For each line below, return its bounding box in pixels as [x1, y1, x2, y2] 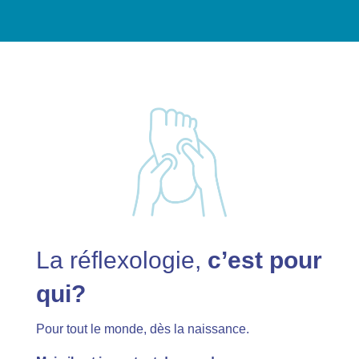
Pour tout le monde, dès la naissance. [35, 321, 249, 336]
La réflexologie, [35, 246, 208, 273]
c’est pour [207, 246, 322, 273]
